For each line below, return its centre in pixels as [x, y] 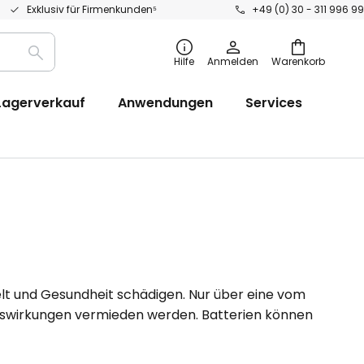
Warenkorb [298, 61]
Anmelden [233, 61]
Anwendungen [165, 103]
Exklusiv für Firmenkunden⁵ [91, 9]
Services [274, 103]
